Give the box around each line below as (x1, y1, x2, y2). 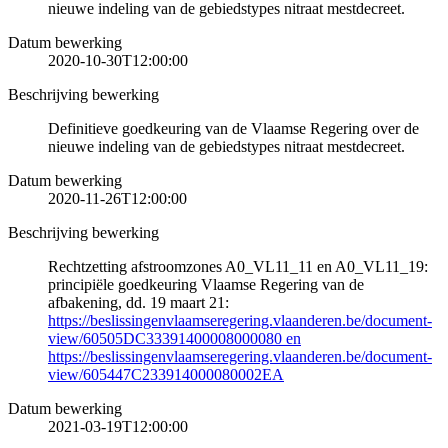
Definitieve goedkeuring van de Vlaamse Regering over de (48, 119, 419, 137)
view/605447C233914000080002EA (48, 365, 284, 383)
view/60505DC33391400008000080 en (48, 329, 301, 347)
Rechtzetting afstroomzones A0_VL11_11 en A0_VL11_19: (48, 257, 428, 275)
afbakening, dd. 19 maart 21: (48, 293, 229, 311)
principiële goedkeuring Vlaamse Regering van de (48, 275, 364, 293)
